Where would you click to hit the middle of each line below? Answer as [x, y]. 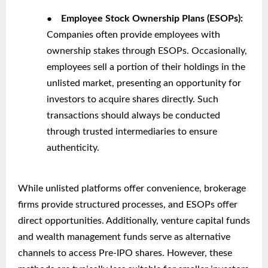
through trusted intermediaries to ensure [132, 132]
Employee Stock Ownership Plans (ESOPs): [152, 19]
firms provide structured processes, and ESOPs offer [128, 205]
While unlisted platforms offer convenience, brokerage [132, 189]
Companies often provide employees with [133, 35]
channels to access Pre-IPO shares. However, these [125, 253]
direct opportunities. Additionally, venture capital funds [134, 221]
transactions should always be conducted [133, 116]
